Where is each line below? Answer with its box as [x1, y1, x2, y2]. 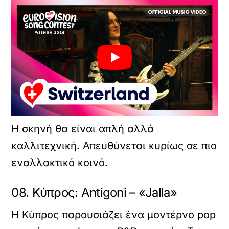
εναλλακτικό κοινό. [11, 156, 108, 169]
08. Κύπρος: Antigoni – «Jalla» [11, 185, 177, 200]
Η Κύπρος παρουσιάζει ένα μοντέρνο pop [11, 208, 216, 221]
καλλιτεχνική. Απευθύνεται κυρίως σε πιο [11, 139, 217, 152]
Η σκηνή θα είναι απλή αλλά [11, 122, 154, 135]
